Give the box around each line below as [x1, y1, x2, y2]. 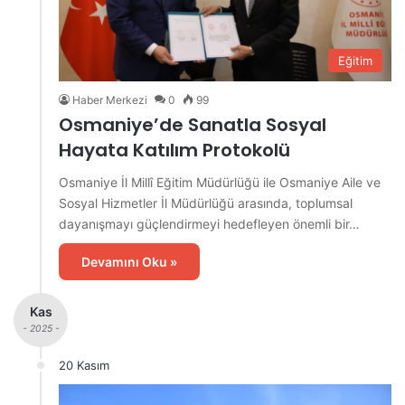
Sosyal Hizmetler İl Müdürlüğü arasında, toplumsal [59, 195, 353, 212]
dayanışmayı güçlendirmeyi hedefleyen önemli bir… [59, 216, 360, 232]
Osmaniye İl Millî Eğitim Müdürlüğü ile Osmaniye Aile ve [59, 174, 381, 191]
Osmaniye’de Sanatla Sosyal [59, 112, 326, 138]
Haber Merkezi [72, 93, 147, 108]
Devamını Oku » [81, 254, 177, 270]
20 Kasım [59, 358, 109, 373]
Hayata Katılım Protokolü [59, 137, 290, 164]
